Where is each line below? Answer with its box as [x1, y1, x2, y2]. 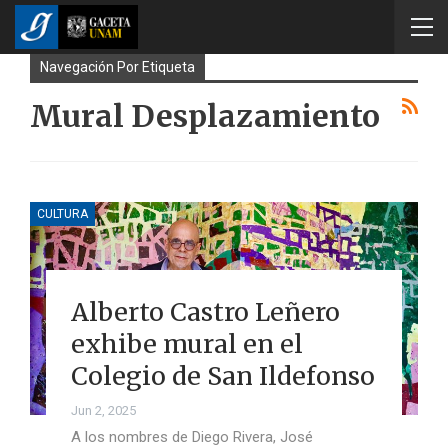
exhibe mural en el [70, 327, 303, 360]
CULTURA [37, 206, 88, 221]
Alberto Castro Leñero [70, 295, 340, 328]
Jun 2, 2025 [70, 402, 136, 418]
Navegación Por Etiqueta [40, 59, 195, 75]
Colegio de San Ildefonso [70, 359, 375, 392]
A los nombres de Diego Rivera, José [70, 427, 313, 446]
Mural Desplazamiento [30, 97, 380, 135]
